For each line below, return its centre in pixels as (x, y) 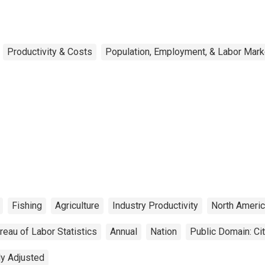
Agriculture (77, 205)
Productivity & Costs (50, 51)
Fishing (27, 205)
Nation (164, 231)
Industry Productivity (155, 205)
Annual (124, 231)
